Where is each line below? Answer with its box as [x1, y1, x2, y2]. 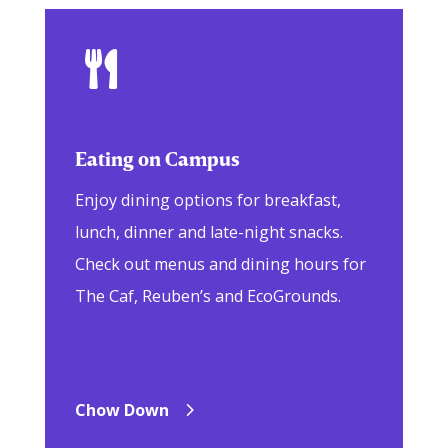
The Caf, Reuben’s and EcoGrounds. [74, 285, 341, 308]
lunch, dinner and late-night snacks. [74, 221, 343, 244]
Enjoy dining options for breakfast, [74, 189, 341, 212]
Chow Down [74, 399, 169, 422]
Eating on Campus [74, 146, 240, 170]
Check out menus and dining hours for [74, 253, 366, 276]
